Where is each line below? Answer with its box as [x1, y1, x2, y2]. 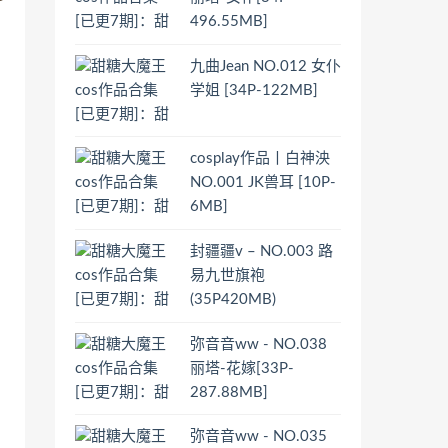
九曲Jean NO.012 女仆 [190, 58, 341, 74]
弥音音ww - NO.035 [190, 429, 327, 445]
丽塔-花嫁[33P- [190, 360, 294, 376]
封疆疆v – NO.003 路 [190, 243, 333, 259]
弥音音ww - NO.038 [190, 336, 327, 352]
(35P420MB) [190, 291, 276, 307]
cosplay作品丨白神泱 [190, 151, 330, 167]
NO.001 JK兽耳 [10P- [190, 175, 336, 191]
